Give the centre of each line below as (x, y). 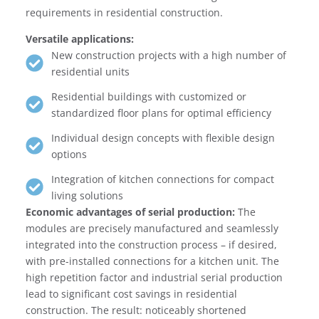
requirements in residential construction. (124, 12)
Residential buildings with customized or (149, 96)
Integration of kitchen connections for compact (163, 179)
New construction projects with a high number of (169, 55)
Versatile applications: (79, 38)
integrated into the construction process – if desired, (151, 244)
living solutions (88, 195)
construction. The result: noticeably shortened (136, 310)
